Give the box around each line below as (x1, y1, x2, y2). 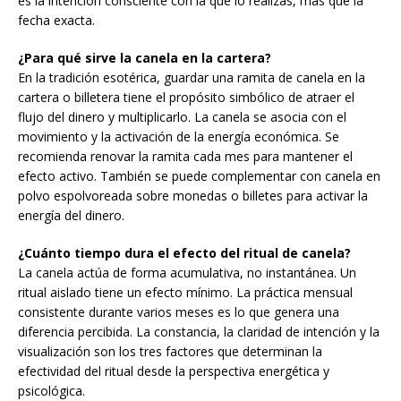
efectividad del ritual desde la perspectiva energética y (18, 363, 329, 380)
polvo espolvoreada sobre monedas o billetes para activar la (18, 187, 368, 205)
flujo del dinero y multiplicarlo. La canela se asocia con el (18, 108, 346, 126)
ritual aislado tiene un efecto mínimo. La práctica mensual (18, 284, 353, 302)
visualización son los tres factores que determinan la (18, 343, 322, 361)
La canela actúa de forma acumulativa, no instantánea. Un (18, 264, 356, 282)
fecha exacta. (18, 12, 95, 30)
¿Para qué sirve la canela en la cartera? (18, 49, 271, 67)
